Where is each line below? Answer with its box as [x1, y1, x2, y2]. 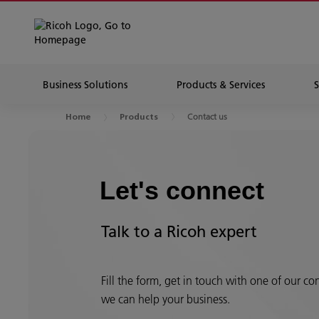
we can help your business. [101, 292, 230, 306]
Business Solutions [43, 78, 127, 91]
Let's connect [100, 176, 264, 205]
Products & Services [177, 78, 265, 91]
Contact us [187, 111, 227, 122]
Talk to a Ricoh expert [101, 221, 261, 241]
